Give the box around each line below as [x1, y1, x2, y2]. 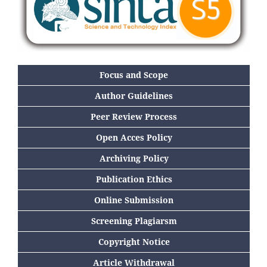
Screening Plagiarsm [91, 215, 177, 226]
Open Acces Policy [95, 131, 172, 143]
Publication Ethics [95, 173, 172, 185]
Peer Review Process [91, 110, 177, 122]
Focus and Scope [100, 69, 168, 80]
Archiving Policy [99, 152, 169, 164]
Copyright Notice [98, 235, 170, 247]
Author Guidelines [95, 89, 173, 101]
